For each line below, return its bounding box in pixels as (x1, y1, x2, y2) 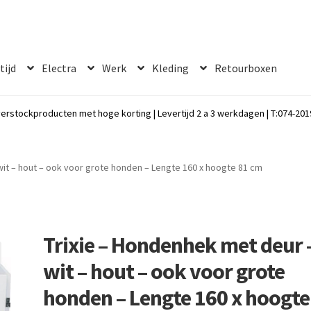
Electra (42, 60, 77, 75)
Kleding (152, 60, 190, 75)
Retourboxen (215, 60, 278, 75)
